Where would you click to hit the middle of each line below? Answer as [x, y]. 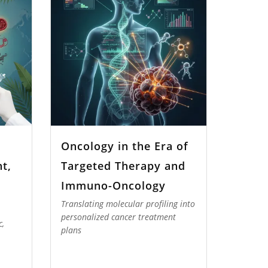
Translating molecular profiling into [128, 204]
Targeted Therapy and [123, 165]
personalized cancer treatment [118, 217]
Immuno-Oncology [113, 185]
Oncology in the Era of [125, 146]
